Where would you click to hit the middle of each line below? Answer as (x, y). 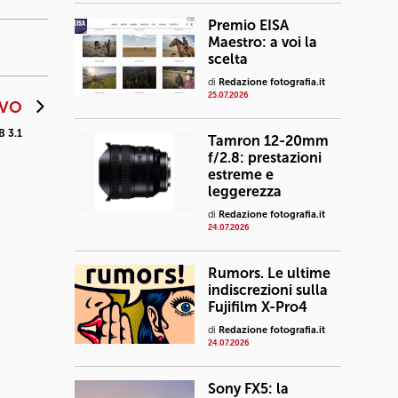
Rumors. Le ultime (269, 273)
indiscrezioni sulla (268, 290)
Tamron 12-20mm (268, 141)
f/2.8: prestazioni (265, 158)
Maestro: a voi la (263, 42)
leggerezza (245, 191)
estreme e (241, 175)
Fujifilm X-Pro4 (258, 307)
